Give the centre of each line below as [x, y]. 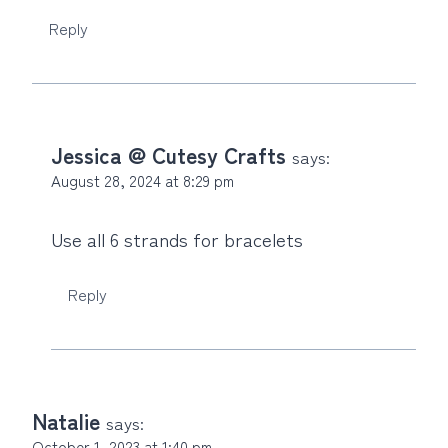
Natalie [66, 420]
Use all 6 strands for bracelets [177, 239]
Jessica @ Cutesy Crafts [168, 154]
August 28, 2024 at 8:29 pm [142, 179]
